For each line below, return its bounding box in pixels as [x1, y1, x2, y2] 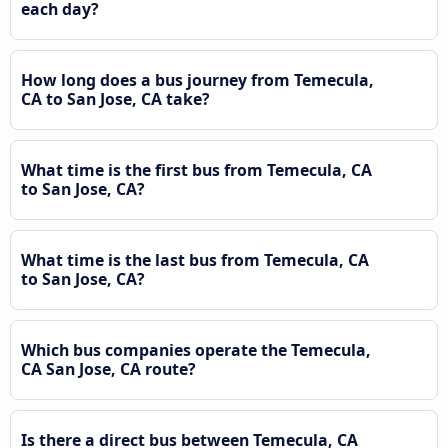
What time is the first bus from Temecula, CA [21, 158, 372, 181]
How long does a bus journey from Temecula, [21, 68, 374, 91]
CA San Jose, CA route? [21, 357, 196, 380]
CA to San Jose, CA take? [21, 87, 210, 110]
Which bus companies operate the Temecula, [21, 338, 371, 361]
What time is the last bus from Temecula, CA [21, 248, 369, 271]
